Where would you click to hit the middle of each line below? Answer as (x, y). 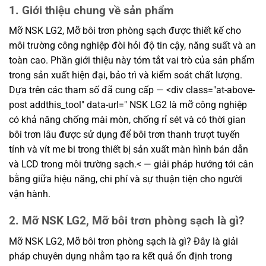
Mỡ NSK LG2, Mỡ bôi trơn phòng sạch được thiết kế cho (125, 31)
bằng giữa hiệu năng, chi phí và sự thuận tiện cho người (126, 179)
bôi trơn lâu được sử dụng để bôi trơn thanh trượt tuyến (124, 135)
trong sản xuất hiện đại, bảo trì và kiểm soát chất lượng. (126, 75)
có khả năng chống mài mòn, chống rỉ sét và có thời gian (127, 120)
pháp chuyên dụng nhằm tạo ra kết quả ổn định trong (121, 256)
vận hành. (30, 194)
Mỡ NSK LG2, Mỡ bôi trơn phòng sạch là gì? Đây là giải (123, 241)
